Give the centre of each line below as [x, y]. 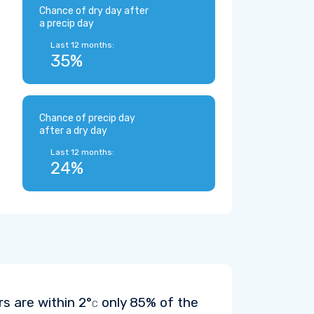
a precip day [67, 23]
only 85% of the [148, 302]
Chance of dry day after [94, 11]
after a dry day [73, 131]
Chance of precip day [87, 118]
